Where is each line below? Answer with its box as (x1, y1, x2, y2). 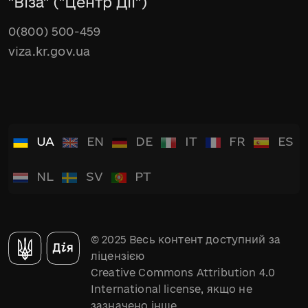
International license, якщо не (91, 283, 252, 295)
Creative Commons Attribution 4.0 (91, 267, 276, 278)
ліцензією (91, 250, 145, 262)
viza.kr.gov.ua (8, 45, 91, 58)
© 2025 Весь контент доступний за (91, 234, 281, 245)
